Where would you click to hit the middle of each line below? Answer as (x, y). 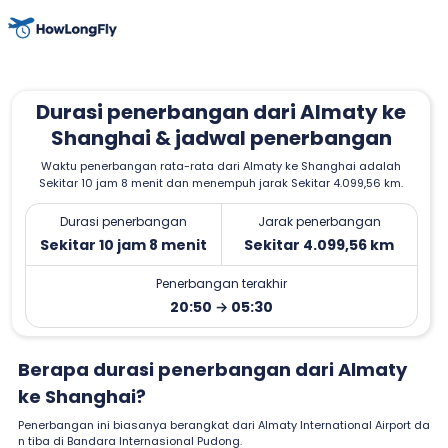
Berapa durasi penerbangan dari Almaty (212, 369)
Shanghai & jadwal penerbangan (221, 137)
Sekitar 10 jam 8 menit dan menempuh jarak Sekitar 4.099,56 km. (221, 182)
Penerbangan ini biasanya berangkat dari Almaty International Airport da (224, 424)
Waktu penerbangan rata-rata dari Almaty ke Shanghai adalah (221, 165)
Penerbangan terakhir (221, 283)
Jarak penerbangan (319, 221)
